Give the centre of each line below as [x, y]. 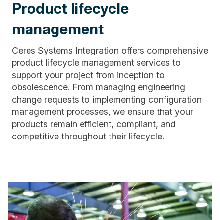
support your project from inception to [88, 75]
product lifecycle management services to [96, 62]
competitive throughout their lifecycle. [88, 136]
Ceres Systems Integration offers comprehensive [110, 50]
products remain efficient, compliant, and [94, 124]
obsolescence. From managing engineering [98, 87]
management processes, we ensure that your [102, 111]
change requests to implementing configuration [107, 99]
